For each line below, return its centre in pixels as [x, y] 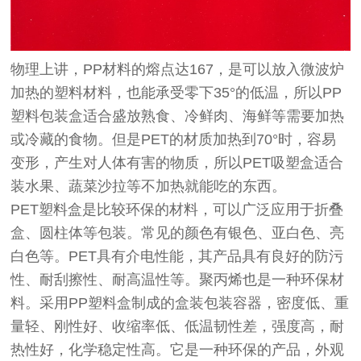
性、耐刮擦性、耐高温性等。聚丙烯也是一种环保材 [178, 279]
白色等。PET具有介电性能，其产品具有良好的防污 [177, 256]
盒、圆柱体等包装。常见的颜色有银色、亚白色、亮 [178, 232]
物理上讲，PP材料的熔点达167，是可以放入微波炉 [178, 69]
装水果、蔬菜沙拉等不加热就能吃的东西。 [149, 186]
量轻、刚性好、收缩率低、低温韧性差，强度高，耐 [178, 326]
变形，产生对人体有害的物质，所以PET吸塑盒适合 [177, 162]
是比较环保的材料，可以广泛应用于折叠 [213, 209]
